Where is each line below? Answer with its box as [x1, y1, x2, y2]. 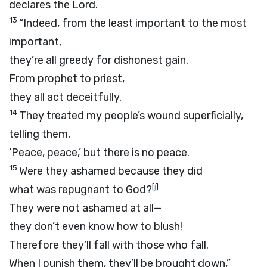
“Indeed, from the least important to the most [19, 17, 247, 30]
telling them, [9, 128, 70, 141]
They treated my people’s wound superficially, [19, 109, 243, 122]
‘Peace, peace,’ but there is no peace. [9, 146, 190, 159]
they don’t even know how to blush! [9, 220, 182, 233]
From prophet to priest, [9, 72, 125, 85]
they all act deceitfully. [9, 91, 122, 104]
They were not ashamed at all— [9, 201, 162, 215]
